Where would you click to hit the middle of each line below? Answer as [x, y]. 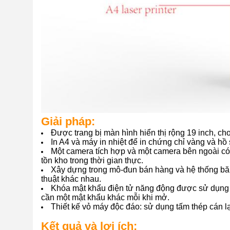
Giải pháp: [68, 121]
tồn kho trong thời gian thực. [92, 160]
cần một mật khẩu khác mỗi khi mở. [105, 197]
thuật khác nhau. [71, 179]
